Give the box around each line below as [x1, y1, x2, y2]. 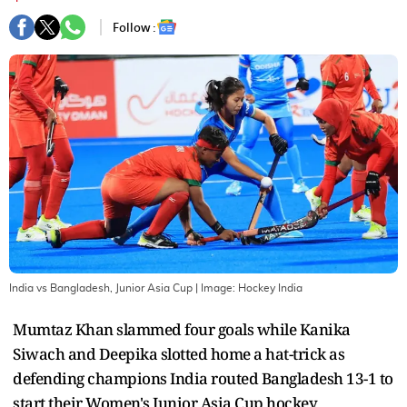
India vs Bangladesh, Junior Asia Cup [9, 282, 193, 293]
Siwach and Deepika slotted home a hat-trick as [13, 342, 344, 364]
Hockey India [238, 282, 303, 293]
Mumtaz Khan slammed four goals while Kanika [13, 318, 351, 340]
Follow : [113, 18, 156, 36]
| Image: [193, 282, 238, 293]
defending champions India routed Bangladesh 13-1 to [13, 367, 393, 389]
